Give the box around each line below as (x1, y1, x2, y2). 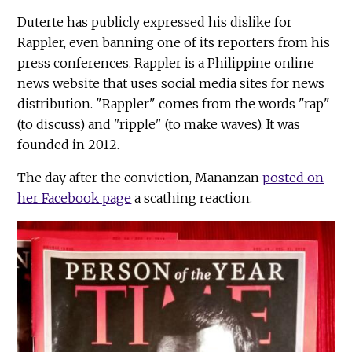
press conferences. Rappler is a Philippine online (17, 55, 315, 71)
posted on (262, 170, 324, 186)
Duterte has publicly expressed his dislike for (17, 14, 293, 31)
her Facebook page (17, 190, 132, 207)
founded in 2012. (17, 137, 120, 153)
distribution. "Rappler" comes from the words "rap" (17, 96, 331, 112)
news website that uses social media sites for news (17, 75, 325, 92)
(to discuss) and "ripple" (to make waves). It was (17, 116, 301, 133)
